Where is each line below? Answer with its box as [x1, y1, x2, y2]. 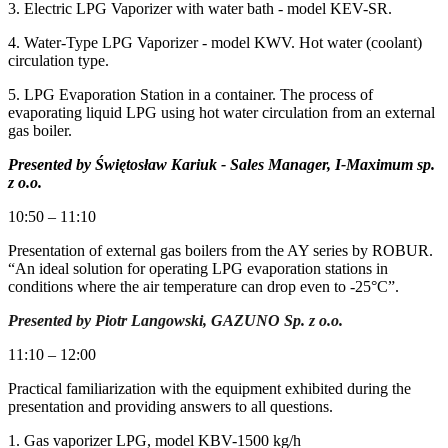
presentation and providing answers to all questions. [8, 397, 333, 415]
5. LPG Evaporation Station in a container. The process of [8, 85, 373, 103]
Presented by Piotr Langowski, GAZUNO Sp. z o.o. [8, 311, 343, 329]
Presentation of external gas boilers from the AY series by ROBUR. [8, 241, 433, 259]
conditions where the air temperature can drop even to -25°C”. [8, 277, 399, 295]
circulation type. [8, 51, 109, 69]
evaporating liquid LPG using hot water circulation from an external [8, 103, 435, 121]
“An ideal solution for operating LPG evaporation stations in [8, 259, 388, 277]
